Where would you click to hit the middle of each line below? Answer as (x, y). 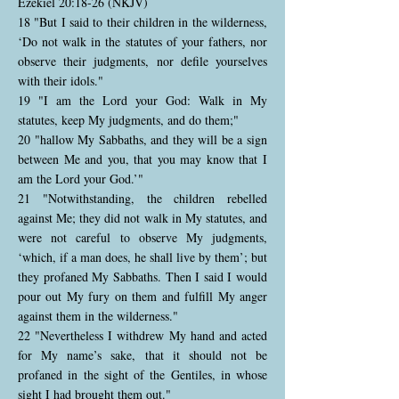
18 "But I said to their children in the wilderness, (142, 22)
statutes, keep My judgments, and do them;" (128, 120)
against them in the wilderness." (98, 316)
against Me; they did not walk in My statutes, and (142, 218)
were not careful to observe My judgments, (142, 237)
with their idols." (61, 81)
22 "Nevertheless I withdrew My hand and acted (142, 335)
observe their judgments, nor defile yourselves (142, 61)
